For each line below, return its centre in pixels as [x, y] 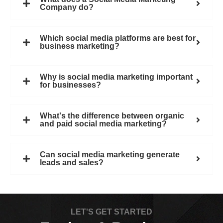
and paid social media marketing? [103, 124]
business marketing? [80, 46]
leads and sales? [72, 163]
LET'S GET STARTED [111, 212]
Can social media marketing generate [110, 155]
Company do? [67, 7]
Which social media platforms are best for [118, 38]
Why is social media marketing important [116, 77]
